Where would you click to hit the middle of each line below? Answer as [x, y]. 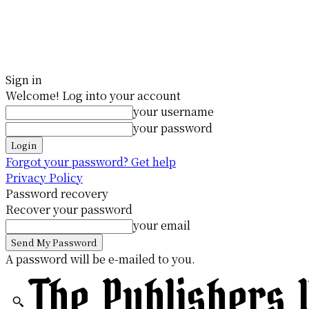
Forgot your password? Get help [91, 162]
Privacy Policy [44, 178]
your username [173, 111]
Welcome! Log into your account [93, 96]
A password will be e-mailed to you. [100, 259]
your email [162, 225]
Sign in [24, 80]
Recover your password [69, 209]
